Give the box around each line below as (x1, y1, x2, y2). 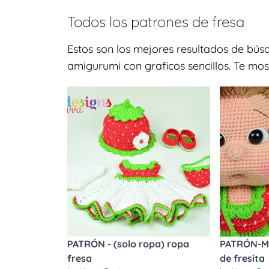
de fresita (220, 252, 265, 264)
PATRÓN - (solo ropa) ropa (67, 238, 189, 250)
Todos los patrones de (67, 13, 212, 31)
